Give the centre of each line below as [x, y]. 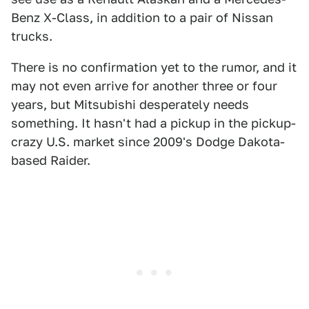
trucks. [32, 37]
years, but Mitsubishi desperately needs [130, 105]
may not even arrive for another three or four [144, 86]
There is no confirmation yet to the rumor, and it [154, 68]
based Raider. [51, 161]
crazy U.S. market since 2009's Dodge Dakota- [148, 142]
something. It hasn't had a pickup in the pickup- [153, 123]
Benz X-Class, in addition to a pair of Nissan [142, 18]
